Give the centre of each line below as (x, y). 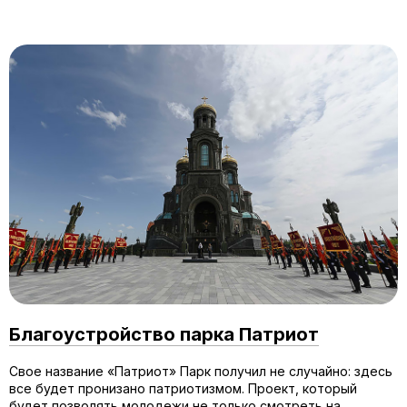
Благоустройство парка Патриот (164, 334)
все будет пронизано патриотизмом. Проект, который (183, 388)
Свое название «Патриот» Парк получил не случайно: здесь (201, 371)
